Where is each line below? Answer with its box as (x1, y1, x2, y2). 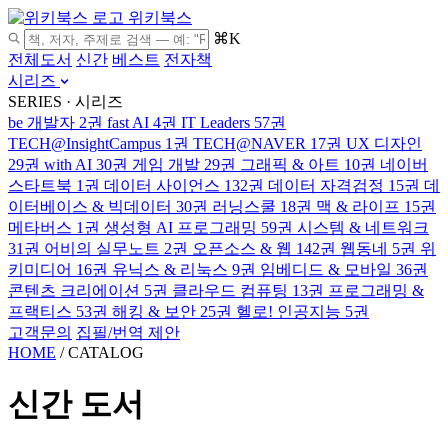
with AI (44, 156, 92, 173)
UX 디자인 (346, 135, 422, 152)
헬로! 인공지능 (236, 303, 341, 320)
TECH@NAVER (193, 135, 306, 152)
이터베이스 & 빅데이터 (8, 198, 172, 215)
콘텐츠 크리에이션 (8, 282, 140, 299)
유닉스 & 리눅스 (112, 261, 228, 278)
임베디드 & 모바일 (260, 261, 392, 278)
